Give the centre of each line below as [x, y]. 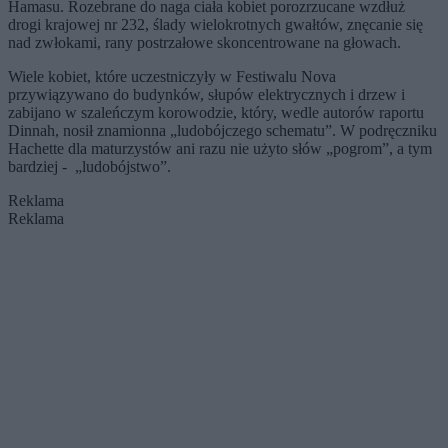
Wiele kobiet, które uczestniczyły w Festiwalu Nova [172, 77]
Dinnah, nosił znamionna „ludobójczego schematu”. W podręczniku [222, 131]
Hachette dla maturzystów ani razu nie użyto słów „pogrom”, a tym [220, 149]
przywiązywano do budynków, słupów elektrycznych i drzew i [206, 95]
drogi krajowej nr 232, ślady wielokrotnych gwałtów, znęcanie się [215, 25]
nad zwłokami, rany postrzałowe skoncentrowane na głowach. [204, 43]
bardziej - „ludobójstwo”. [89, 167]
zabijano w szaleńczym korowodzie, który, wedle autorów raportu [216, 113]
